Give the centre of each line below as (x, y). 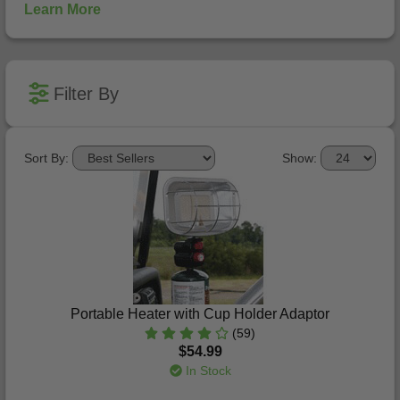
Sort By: (46, 158)
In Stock (206, 371)
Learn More (62, 9)
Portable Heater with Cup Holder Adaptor (200, 314)
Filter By (86, 93)
